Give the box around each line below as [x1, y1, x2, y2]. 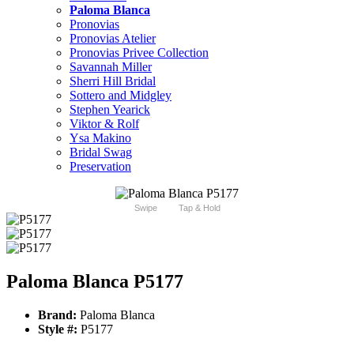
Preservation [70, 160, 131, 174]
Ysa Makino [70, 131, 131, 145]
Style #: [38, 322, 77, 337]
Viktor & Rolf [70, 117, 139, 131]
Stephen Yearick [70, 103, 150, 117]
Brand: [38, 308, 77, 322]
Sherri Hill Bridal [70, 74, 156, 88]
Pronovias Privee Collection [70, 46, 209, 60]
